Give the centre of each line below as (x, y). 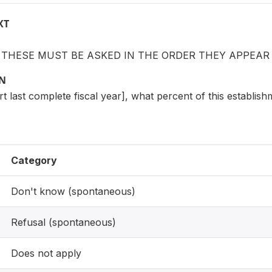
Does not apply (46, 253)
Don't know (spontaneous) (73, 191)
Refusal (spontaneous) (63, 222)
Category (34, 160)
